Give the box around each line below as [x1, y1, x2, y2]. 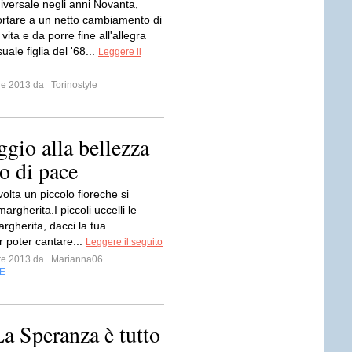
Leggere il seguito [86, 236, 163, 247]
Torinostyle [49, 79, 97, 90]
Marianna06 [49, 254, 103, 265]
